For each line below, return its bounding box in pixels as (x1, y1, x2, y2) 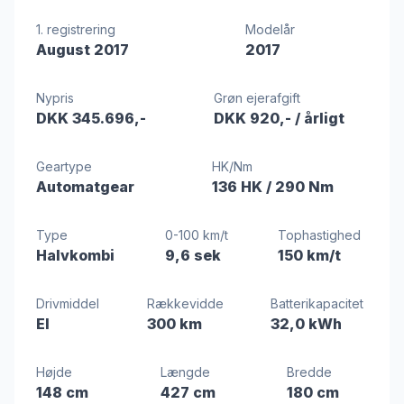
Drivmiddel (36, 296, 99, 311)
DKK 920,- (213, 109, 295, 127)
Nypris (36, 90, 74, 106)
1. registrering (36, 22, 115, 37)
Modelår (245, 22, 295, 37)
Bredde (287, 364, 333, 380)
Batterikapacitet (271, 296, 364, 311)
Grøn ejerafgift (213, 90, 300, 106)
